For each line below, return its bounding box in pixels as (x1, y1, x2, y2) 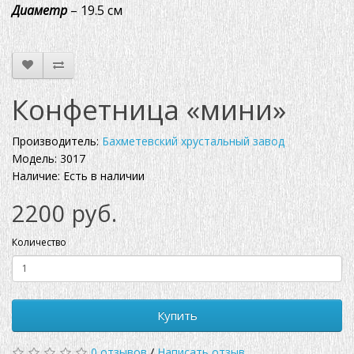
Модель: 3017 (12, 150, 85, 166)
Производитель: (12, 133, 102, 149)
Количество (12, 235, 66, 249)
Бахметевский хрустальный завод (102, 133, 284, 149)
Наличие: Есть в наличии (12, 168, 145, 183)
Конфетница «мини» (12, 90, 286, 128)
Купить (156, 307, 198, 323)
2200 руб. (12, 197, 117, 228)
